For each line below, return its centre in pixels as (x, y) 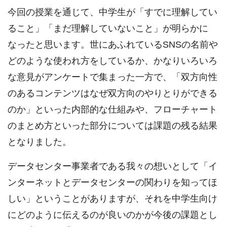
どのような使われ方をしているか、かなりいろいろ (112, 61)
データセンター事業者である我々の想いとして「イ (112, 166)
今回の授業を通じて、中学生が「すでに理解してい (112, 12)
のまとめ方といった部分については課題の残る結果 (112, 125)
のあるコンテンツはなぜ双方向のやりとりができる (112, 93)
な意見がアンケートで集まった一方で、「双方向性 (112, 77)
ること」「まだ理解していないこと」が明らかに (108, 28)
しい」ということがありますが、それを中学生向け (112, 198)
